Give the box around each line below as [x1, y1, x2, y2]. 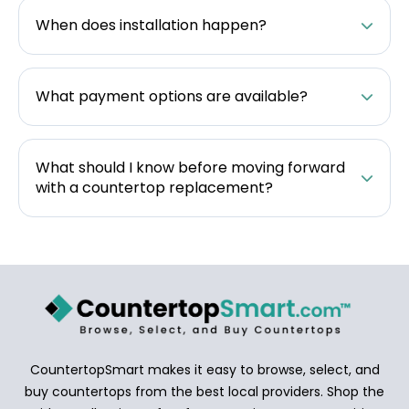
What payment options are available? [36, 86, 308, 107]
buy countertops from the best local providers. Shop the [25, 382, 384, 401]
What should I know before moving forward [36, 157, 345, 178]
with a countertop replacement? [36, 177, 273, 198]
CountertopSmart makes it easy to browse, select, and [29, 360, 380, 379]
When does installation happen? [36, 15, 267, 36]
